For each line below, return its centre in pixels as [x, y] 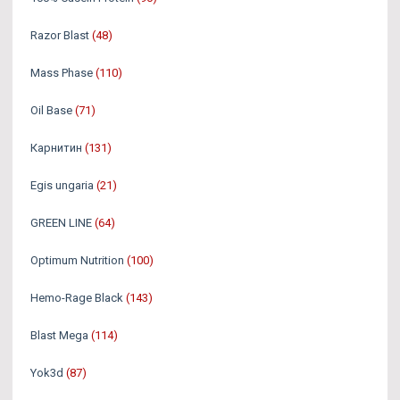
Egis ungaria [62, 185]
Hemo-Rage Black [77, 298]
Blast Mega [59, 335]
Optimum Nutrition [77, 260]
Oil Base [51, 110]
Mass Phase [62, 73]
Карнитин [56, 148]
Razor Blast [60, 35]
